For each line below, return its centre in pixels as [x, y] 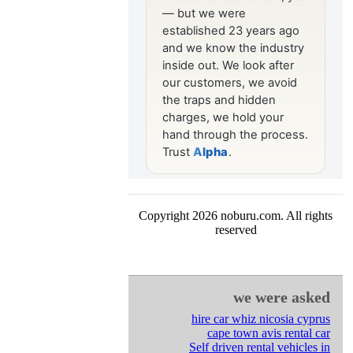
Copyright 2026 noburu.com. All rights [236, 216]
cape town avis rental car [269, 333]
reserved [236, 230]
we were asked [282, 297]
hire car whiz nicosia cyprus [261, 319]
